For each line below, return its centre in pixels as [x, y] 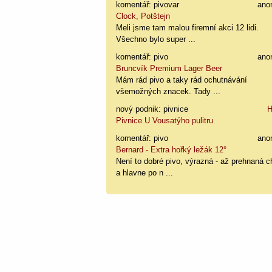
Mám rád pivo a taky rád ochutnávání [182, 80]
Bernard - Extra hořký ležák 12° [172, 149]
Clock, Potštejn [143, 16]
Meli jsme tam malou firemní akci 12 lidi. [188, 27]
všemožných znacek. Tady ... [168, 91]
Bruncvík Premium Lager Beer [169, 68]
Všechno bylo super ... [156, 39]
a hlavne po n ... [145, 172]
